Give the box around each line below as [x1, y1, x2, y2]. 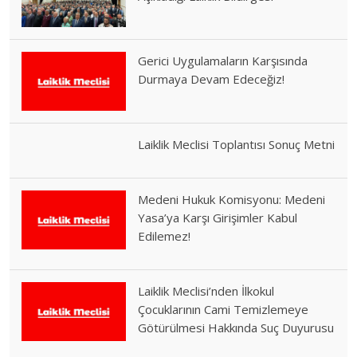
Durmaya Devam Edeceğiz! [138, 71, 285, 88]
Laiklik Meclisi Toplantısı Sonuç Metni [138, 136, 335, 153]
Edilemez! [138, 228, 191, 245]
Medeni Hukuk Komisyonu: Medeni [138, 191, 326, 208]
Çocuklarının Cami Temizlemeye [138, 301, 309, 318]
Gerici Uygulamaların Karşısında [138, 53, 308, 69]
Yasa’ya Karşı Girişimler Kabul [138, 210, 298, 226]
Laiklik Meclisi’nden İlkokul [138, 283, 275, 300]
